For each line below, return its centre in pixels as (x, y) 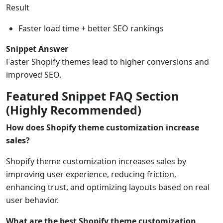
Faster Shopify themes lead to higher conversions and (108, 61)
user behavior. (32, 200)
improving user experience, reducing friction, (91, 174)
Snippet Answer (37, 49)
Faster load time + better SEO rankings (91, 28)
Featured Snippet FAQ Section (92, 96)
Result (18, 7)
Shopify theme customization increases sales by (96, 161)
